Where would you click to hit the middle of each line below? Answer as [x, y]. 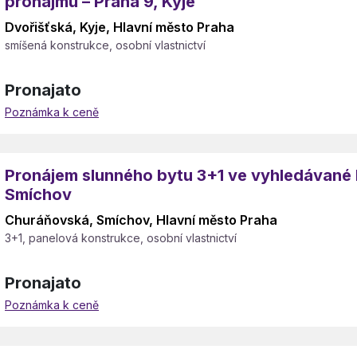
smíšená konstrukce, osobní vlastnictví [105, 45]
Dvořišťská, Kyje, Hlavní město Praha [120, 27]
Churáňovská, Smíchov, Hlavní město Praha [141, 220]
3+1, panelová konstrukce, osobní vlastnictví [121, 238]
